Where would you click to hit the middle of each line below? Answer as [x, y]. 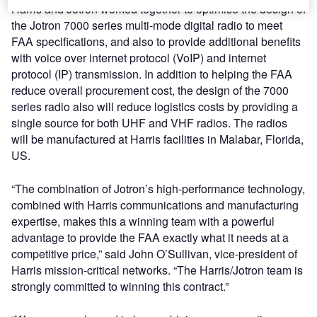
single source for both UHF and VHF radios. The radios [149, 122]
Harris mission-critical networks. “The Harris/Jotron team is [157, 270]
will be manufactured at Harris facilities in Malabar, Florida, [157, 139]
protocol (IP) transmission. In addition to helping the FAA [152, 74]
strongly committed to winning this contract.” [120, 286]
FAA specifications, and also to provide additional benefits [156, 41]
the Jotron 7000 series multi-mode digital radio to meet [147, 25]
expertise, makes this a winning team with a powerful [143, 221]
